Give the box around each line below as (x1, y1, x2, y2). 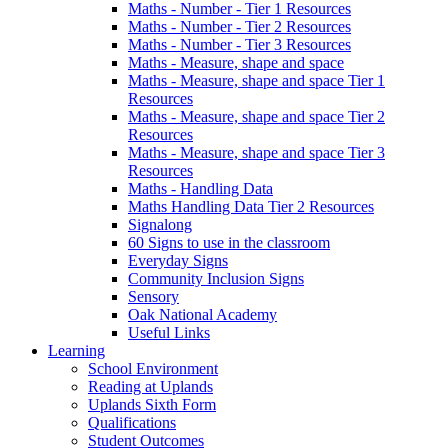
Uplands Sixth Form (88, 396, 216, 414)
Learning (48, 342, 105, 360)
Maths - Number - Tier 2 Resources (128, 18, 351, 36)
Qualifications (88, 414, 176, 432)
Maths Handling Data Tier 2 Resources (128, 198, 374, 216)
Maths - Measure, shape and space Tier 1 (128, 72, 385, 90)
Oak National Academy (128, 306, 277, 324)
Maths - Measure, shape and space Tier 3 (128, 144, 385, 162)
